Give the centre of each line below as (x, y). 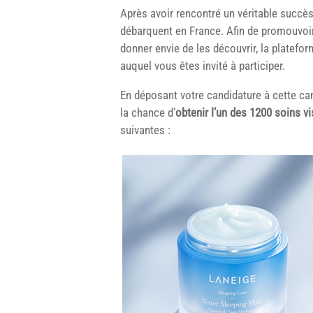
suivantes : (145, 130)
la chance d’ (148, 112)
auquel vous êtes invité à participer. (203, 65)
